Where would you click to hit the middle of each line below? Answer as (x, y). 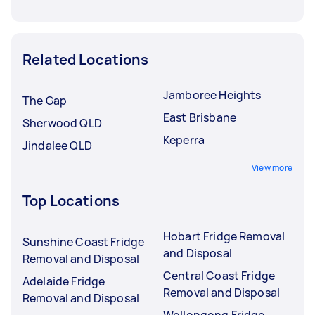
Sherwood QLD (62, 123)
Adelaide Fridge (64, 281)
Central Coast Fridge (219, 275)
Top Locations (71, 200)
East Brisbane (200, 117)
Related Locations (86, 59)
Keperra (184, 140)
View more (272, 167)
